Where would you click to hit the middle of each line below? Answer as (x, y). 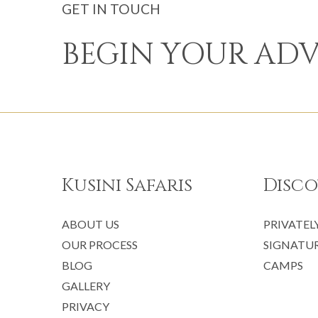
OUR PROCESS (100, 244)
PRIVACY (86, 306)
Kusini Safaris (127, 185)
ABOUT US (91, 224)
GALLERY (86, 285)
